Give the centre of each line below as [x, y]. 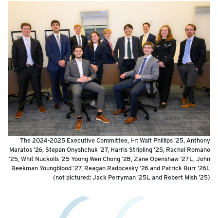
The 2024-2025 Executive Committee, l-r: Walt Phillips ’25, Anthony [115, 141]
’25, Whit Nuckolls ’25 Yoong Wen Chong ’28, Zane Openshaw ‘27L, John [109, 159]
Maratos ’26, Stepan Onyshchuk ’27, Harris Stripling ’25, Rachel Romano [110, 150]
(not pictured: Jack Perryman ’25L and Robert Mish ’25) [132, 178]
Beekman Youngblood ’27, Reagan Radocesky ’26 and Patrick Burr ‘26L [111, 168]
